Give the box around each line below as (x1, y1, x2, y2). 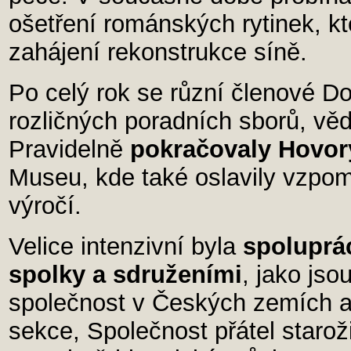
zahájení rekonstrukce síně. (9, 38, 307, 66)
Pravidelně (9, 136, 130, 163)
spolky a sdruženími (9, 261, 242, 288)
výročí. (9, 192, 81, 219)
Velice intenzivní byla (9, 233, 243, 260)
